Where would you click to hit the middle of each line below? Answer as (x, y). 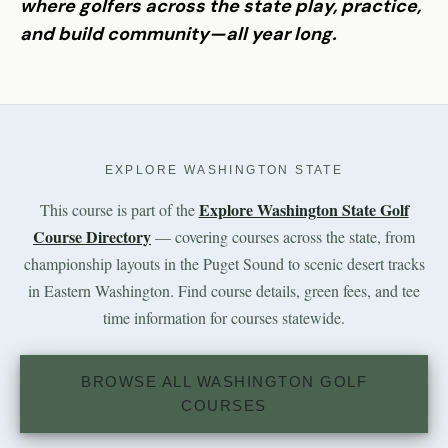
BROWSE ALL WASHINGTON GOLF (224, 381)
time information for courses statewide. (224, 317)
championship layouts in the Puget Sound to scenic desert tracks (224, 263)
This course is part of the (119, 209)
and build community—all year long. (178, 33)
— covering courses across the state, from (283, 236)
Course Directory (92, 236)
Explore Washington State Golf (303, 209)
